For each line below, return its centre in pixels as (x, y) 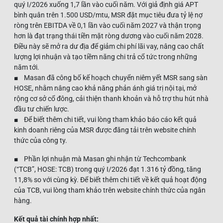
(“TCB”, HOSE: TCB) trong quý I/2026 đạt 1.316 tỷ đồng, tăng (108, 169)
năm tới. (27, 67)
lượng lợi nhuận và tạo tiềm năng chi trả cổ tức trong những (106, 56)
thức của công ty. (41, 140)
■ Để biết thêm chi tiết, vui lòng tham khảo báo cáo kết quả (105, 119)
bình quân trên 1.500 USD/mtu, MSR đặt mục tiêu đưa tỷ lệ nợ (108, 15)
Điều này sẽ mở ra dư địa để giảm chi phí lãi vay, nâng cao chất (109, 46)
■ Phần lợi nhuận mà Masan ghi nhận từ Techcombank (100, 159)
